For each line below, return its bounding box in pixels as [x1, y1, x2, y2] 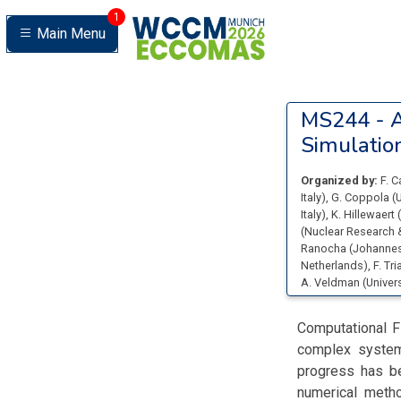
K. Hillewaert [331, 208, 397, 221]
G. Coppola [331, 191, 392, 204]
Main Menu [37, 25, 106, 42]
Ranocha [301, 242, 349, 255]
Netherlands [301, 259, 363, 272]
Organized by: [301, 174, 378, 187]
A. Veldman [301, 276, 363, 289]
